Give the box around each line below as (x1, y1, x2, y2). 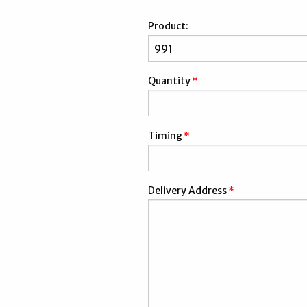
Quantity (148, 75, 191, 87)
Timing (148, 130, 182, 142)
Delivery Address (148, 184, 227, 197)
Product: (148, 20, 188, 32)
